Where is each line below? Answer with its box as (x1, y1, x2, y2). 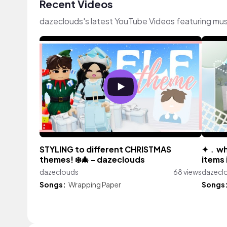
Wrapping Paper (68, 180, 121, 189)
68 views (173, 167, 202, 176)
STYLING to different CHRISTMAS (40, 144, 171, 155)
